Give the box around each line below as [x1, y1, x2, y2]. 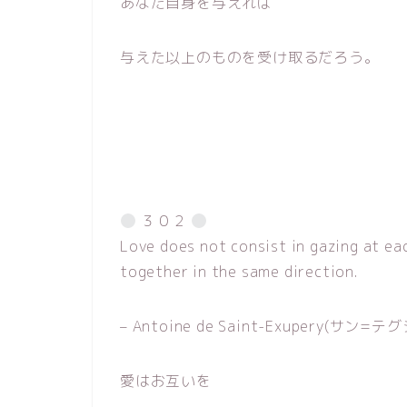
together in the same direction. [120, 262, 358, 282]
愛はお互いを [120, 371, 212, 391]
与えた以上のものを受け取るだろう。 [120, 47, 380, 67]
